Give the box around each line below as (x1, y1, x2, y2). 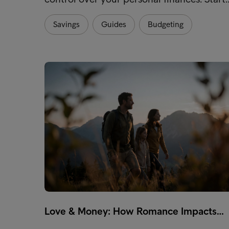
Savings (53, 19, 80, 29)
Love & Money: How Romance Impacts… (44, 204, 224, 217)
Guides (101, 19, 126, 29)
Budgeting (148, 19, 184, 29)
